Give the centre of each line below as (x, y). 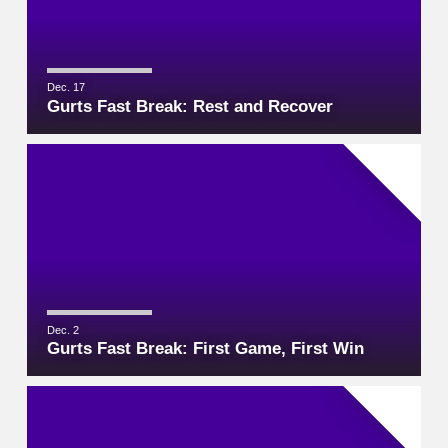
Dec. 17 (65, 87)
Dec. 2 (62, 329)
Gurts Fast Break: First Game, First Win (205, 348)
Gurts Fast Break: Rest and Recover (189, 106)
